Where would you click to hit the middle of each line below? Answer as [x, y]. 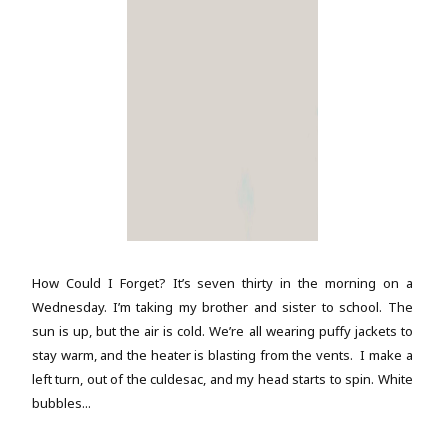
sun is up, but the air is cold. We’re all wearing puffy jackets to [222, 331]
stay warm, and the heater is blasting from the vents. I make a [222, 355]
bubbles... [61, 403]
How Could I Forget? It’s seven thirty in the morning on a [222, 283]
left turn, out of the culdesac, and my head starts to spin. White [222, 379]
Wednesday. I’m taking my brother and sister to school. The [222, 307]
